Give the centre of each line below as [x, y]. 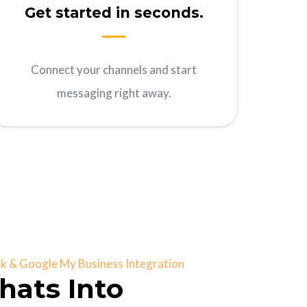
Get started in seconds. [114, 13]
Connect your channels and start [114, 70]
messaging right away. [114, 93]
